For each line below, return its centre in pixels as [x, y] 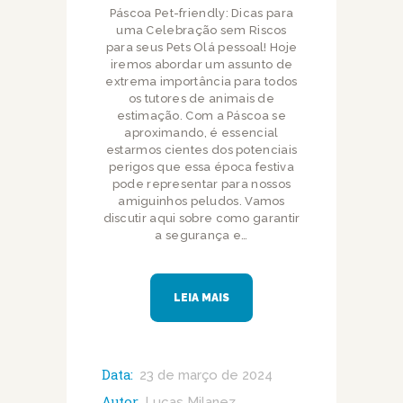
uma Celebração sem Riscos [201, 30]
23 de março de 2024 [206, 375]
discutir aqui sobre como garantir [201, 218]
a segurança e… [201, 235]
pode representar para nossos [201, 184]
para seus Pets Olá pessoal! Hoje [201, 47]
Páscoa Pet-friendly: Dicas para [201, 13]
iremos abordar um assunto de [201, 64]
